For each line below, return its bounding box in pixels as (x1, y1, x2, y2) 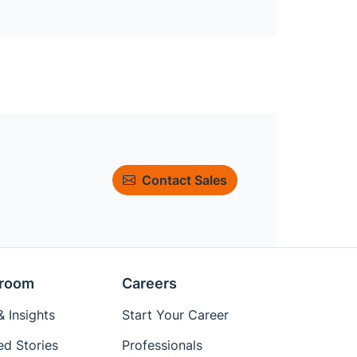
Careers (122, 275, 178, 292)
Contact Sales (142, 172, 227, 189)
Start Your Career (122, 307, 229, 324)
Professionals (122, 337, 203, 354)
